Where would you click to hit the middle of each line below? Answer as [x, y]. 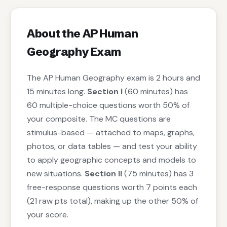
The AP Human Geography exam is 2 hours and [113, 78]
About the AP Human [83, 34]
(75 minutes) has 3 [158, 174]
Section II [103, 174]
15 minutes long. [57, 92]
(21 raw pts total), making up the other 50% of [112, 201]
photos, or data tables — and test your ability [112, 146]
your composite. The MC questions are [99, 119]
